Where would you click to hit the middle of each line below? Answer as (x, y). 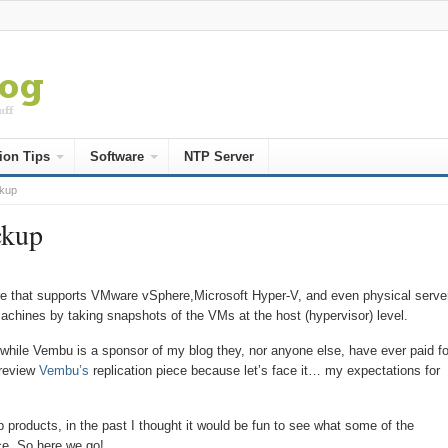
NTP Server (218, 156)
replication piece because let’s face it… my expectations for (264, 370)
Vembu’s (63, 370)
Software (116, 156)
